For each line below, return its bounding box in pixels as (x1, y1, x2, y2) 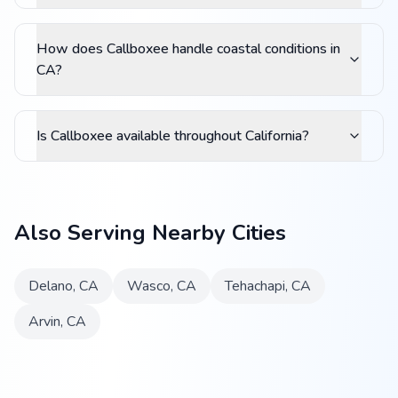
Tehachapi (225, 276, 285, 296)
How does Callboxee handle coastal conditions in (36, 39, 340, 59)
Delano (28, 276, 73, 296)
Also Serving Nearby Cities (14, 219, 286, 247)
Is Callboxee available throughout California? (36, 126, 309, 146)
